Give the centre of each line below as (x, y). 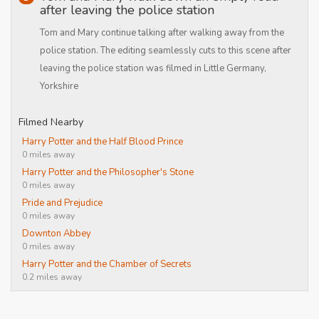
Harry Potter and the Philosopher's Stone (108, 172)
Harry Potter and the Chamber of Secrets (107, 264)
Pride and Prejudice (62, 203)
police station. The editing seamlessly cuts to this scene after (166, 51)
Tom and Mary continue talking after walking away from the (162, 33)
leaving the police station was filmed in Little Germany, (153, 68)
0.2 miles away (52, 277)
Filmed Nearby (51, 122)
